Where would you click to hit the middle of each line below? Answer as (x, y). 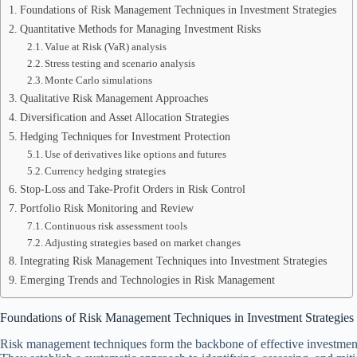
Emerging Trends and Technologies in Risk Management (147, 280)
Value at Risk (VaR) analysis (106, 47)
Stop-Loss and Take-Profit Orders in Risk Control (132, 189)
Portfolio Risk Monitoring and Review (106, 208)
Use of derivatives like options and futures (136, 154)
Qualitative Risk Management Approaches (114, 98)
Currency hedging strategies (106, 171)
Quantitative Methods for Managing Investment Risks (140, 29)
